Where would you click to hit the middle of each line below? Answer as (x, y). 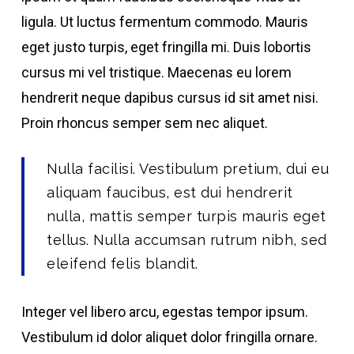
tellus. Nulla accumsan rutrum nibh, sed (187, 240)
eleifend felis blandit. (122, 264)
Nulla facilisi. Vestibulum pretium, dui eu (188, 169)
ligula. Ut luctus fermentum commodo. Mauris (164, 22)
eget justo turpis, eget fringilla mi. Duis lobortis (166, 47)
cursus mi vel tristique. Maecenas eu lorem (156, 72)
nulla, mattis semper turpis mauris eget (186, 216)
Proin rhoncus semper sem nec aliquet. (144, 123)
